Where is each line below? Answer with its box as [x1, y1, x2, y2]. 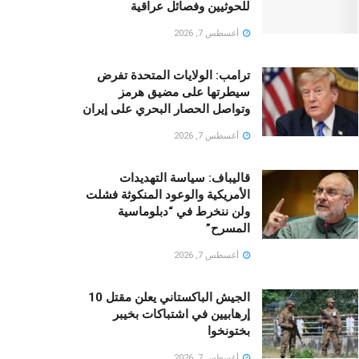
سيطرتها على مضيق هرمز [119, 85, 250, 100]
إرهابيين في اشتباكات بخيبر [113, 307, 250, 322]
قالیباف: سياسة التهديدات [119, 171, 250, 186]
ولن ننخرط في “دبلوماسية [118, 204, 250, 220]
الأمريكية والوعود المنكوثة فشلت [86, 188, 250, 203]
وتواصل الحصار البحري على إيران [83, 102, 250, 117]
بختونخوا [208, 324, 250, 339]
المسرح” [206, 221, 250, 236]
